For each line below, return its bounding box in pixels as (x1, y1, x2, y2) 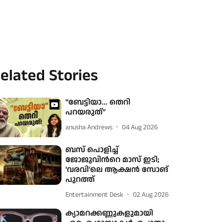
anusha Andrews (65, 122, 113, 132)
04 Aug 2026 (122, 122, 159, 132)
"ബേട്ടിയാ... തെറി (65, 97, 131, 108)
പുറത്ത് (65, 174, 95, 186)
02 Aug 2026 (133, 189, 169, 200)
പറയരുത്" (65, 107, 106, 118)
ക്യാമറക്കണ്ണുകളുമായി (65, 208, 154, 220)
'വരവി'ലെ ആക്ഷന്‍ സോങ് (65, 164, 169, 176)
